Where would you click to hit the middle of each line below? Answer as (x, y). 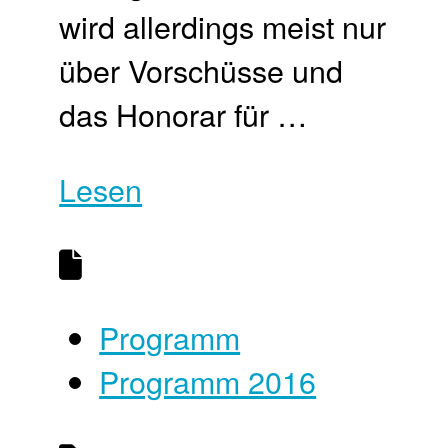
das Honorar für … (183, 114)
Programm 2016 (208, 381)
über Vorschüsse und (201, 70)
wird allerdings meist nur (223, 26)
